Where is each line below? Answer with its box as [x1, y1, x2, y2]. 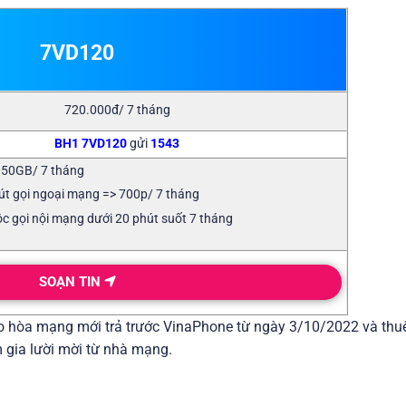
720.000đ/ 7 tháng [63, 101, 170, 118]
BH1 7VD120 [54, 135, 128, 151]
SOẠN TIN [38, 273, 104, 290]
